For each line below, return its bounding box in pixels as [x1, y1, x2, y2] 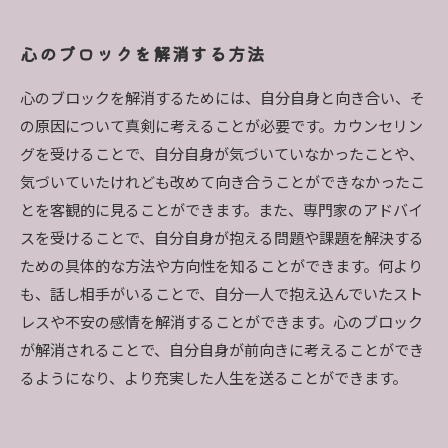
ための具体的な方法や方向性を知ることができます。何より [20, 258, 423, 276]
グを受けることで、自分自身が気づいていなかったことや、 [20, 146, 424, 164]
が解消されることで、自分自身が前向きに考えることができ [20, 342, 424, 360]
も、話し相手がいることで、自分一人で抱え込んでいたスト [20, 286, 423, 304]
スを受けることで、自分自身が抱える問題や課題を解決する [20, 230, 424, 248]
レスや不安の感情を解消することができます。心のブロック [20, 314, 423, 332]
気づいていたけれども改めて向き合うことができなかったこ [20, 174, 425, 192]
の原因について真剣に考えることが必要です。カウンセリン [20, 118, 423, 136]
